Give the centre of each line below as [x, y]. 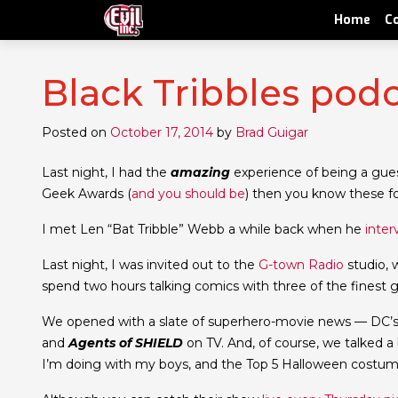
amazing [200, 172]
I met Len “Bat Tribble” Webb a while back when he [203, 229]
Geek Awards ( [87, 194]
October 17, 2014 [162, 132]
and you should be [188, 194]
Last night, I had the [106, 172]
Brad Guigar [272, 132]
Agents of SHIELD [126, 343]
